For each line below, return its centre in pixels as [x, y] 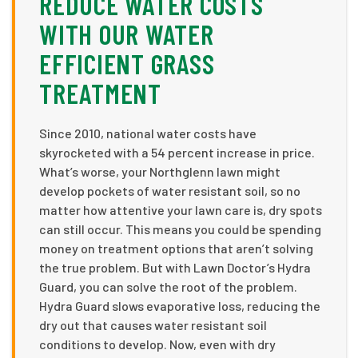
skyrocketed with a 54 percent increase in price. [177, 153]
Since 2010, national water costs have [148, 133]
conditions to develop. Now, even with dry [157, 344]
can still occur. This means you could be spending [180, 229]
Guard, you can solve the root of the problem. [168, 287]
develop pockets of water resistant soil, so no [170, 191]
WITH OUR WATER [127, 34]
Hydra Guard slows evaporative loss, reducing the [180, 306]
